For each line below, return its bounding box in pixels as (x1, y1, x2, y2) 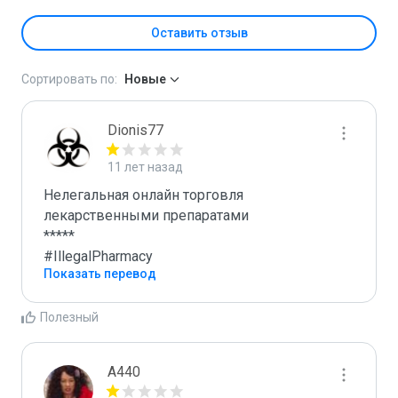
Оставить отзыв (150, 26, 248, 40)
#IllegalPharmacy (44, 248, 153, 265)
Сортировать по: (21, 72, 117, 86)
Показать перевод (44, 267, 156, 281)
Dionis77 (107, 122, 163, 139)
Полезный (40, 310, 99, 324)
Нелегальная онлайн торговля (44, 187, 243, 203)
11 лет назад (107, 160, 183, 174)
